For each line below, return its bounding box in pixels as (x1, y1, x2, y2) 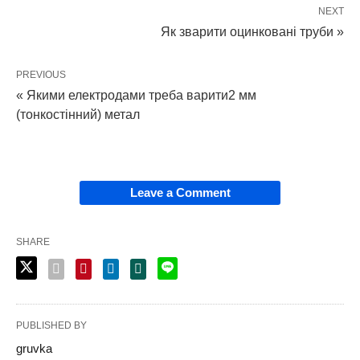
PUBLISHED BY (16, 319, 87, 331)
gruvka (16, 341, 52, 355)
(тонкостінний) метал (16, 107, 140, 121)
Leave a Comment (129, 185, 231, 199)
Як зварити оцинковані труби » (161, 24, 344, 39)
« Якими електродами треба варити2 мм (16, 88, 256, 102)
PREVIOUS (16, 68, 66, 80)
